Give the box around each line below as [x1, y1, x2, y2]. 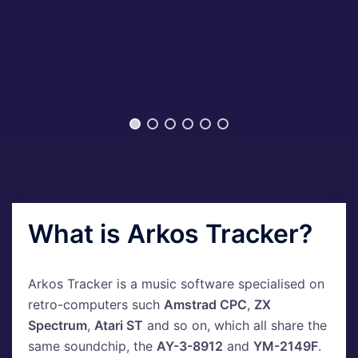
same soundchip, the [28, 338, 157, 355]
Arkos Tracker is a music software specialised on [28, 276, 324, 292]
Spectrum [28, 317, 87, 334]
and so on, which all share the [143, 317, 327, 334]
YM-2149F [253, 338, 318, 355]
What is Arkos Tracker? [28, 218, 312, 250]
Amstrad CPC [164, 296, 247, 313]
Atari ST [94, 317, 143, 334]
